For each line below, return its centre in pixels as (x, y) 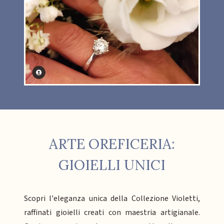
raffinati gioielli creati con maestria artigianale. (112, 212)
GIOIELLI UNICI (112, 165)
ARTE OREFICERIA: (112, 144)
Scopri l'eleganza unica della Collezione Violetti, (112, 198)
